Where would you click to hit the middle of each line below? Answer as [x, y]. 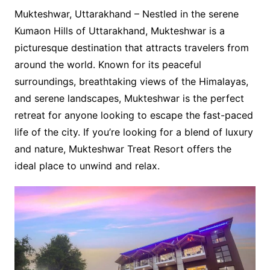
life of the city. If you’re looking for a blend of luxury [133, 132]
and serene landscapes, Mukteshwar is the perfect [129, 98]
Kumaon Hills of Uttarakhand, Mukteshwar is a [119, 31]
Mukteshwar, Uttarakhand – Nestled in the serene [126, 14]
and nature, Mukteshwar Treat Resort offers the [123, 149]
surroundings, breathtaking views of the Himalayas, [131, 81]
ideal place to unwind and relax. [87, 166]
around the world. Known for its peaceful [108, 64]
